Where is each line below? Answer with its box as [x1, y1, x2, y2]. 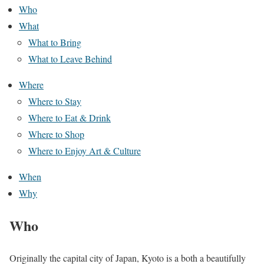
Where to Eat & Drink [28, 111, 111, 124]
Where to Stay [28, 95, 81, 107]
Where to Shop [28, 128, 84, 140]
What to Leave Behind [28, 52, 112, 65]
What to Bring [28, 36, 81, 48]
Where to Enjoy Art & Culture [28, 144, 141, 157]
